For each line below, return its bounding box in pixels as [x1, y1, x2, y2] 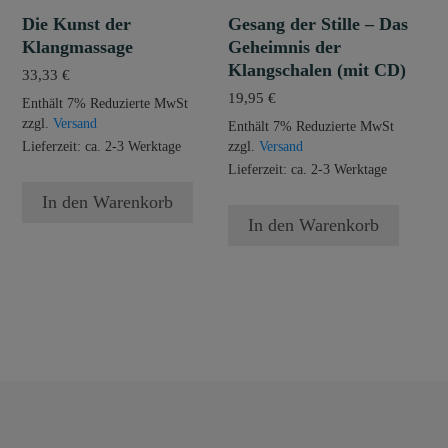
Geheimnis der [228, 37, 342, 58]
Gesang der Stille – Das [228, 14, 409, 35]
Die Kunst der [22, 14, 131, 35]
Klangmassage [22, 37, 133, 58]
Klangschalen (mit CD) [228, 60, 407, 81]
